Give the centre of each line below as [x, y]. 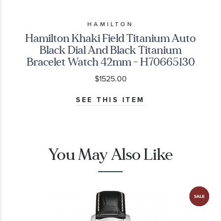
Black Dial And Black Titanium [110, 50]
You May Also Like [110, 154]
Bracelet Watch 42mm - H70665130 [110, 62]
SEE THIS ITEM [110, 100]
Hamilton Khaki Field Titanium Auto [110, 38]
